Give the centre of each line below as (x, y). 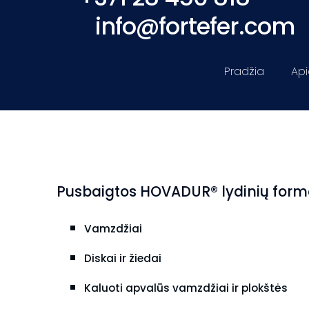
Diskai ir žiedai (123, 258)
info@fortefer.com (195, 27)
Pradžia (244, 71)
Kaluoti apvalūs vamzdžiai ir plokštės (186, 288)
